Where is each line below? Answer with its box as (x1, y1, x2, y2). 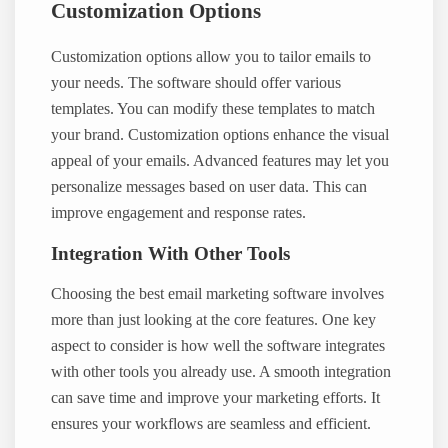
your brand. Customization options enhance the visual (51, 125, 390, 144)
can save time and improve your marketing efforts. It (51, 389, 381, 408)
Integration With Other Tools (51, 242, 291, 264)
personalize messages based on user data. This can (51, 177, 368, 196)
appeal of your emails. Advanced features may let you (51, 151, 390, 170)
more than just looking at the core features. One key (51, 311, 377, 330)
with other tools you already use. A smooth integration (51, 363, 392, 382)
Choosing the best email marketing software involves (51, 285, 385, 304)
